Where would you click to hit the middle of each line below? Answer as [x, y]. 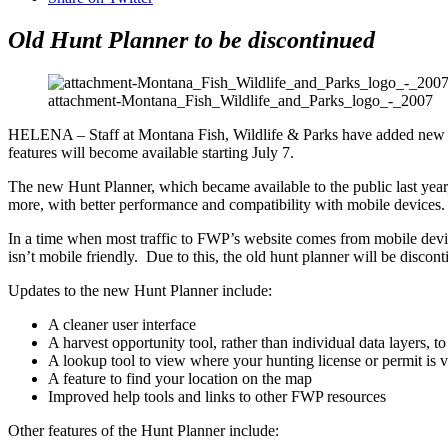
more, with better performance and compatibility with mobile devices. [226, 205]
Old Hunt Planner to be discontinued [191, 40]
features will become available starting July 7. [151, 153]
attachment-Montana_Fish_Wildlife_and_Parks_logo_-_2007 [240, 101]
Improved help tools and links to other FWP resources [217, 397]
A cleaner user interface [122, 325]
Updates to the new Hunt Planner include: [140, 291]
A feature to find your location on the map [180, 379]
